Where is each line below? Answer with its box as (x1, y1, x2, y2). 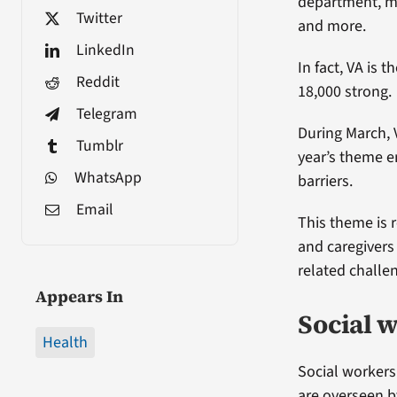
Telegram (75, 102, 137, 125)
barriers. (298, 169, 354, 192)
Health (42, 331, 88, 354)
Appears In (35, 284, 123, 307)
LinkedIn (75, 38, 135, 61)
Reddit (75, 70, 120, 93)
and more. (298, 14, 367, 37)
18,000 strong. (298, 80, 393, 103)
